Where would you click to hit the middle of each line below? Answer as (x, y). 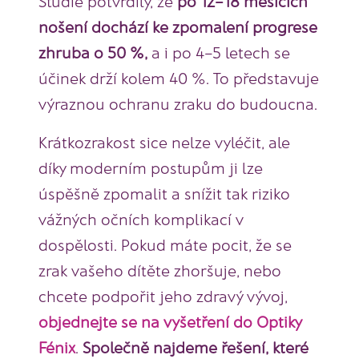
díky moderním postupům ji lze (151, 168)
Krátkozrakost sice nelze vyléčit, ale (164, 142)
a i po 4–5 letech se (219, 52)
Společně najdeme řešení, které (196, 347)
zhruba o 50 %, (93, 52)
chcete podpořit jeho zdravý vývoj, (163, 296)
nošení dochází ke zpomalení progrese (178, 27)
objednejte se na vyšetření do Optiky (170, 322)
